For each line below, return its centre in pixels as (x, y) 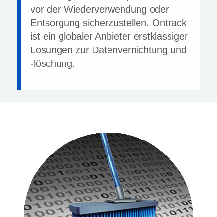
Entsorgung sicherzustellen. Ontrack (108, 23)
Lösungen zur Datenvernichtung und (108, 50)
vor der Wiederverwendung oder (100, 9)
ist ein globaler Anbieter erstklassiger (109, 36)
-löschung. (53, 63)
